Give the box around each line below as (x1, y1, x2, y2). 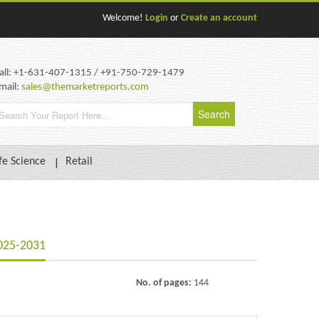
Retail (66, 156, 93, 168)
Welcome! (103, 13, 145, 23)
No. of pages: (136, 277, 194, 288)
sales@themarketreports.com (21, 82, 149, 93)
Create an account (181, 13, 257, 23)
